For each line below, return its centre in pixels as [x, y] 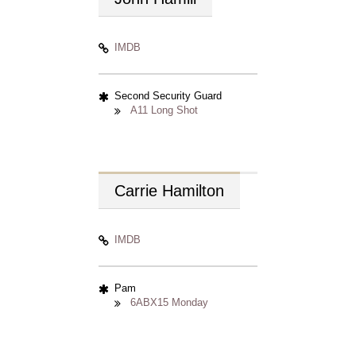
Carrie [138, 191]
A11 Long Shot [164, 110]
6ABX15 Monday [169, 302]
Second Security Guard [168, 96]
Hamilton [193, 191]
